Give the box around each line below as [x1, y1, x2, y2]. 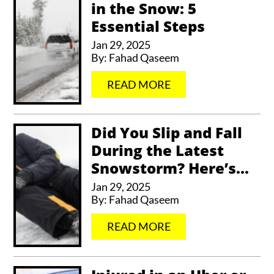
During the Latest [91, 140, 224, 161]
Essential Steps [91, 15, 206, 36]
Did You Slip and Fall [91, 122, 243, 143]
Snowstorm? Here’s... [91, 158, 250, 179]
